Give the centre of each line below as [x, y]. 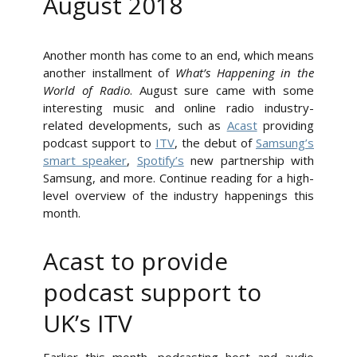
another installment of [109, 73]
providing [286, 126]
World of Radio [86, 90]
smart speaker [85, 161]
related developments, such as [135, 126]
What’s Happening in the [245, 73]
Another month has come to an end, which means [178, 55]
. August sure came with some [222, 90]
